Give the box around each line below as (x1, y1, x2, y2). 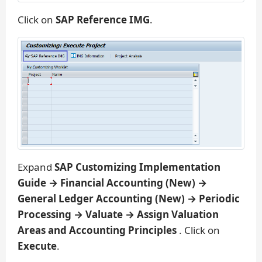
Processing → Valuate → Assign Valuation (18, 207, 219, 221)
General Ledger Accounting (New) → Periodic (18, 191, 240, 205)
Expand (18, 160, 54, 174)
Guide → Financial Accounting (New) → (18, 175, 207, 189)
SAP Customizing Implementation (54, 160, 220, 174)
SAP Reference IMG (56, 13, 150, 27)
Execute (18, 239, 57, 253)
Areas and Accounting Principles (18, 223, 179, 237)
